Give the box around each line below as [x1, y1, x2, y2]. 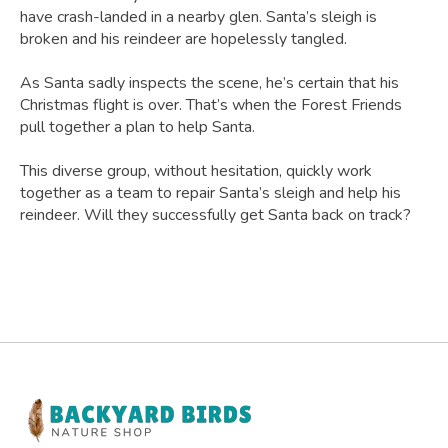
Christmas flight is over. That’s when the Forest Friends [20, 94, 402, 117]
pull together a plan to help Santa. [20, 116, 255, 139]
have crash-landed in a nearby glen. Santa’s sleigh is [20, 6, 377, 29]
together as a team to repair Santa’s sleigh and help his [20, 182, 401, 205]
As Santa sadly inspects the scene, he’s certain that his [20, 72, 399, 95]
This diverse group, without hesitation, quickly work [20, 160, 372, 183]
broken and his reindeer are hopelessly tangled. [20, 28, 347, 51]
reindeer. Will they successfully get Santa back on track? [20, 204, 411, 227]
